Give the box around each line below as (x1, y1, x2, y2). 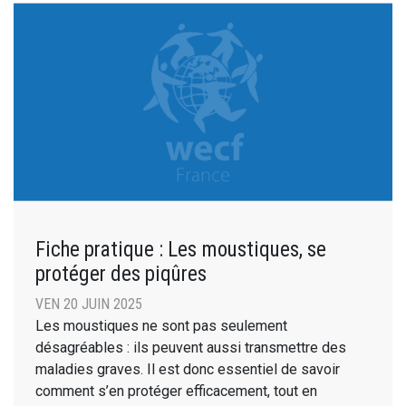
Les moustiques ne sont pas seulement (35, 316, 287, 334)
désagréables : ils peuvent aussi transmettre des (35, 338, 346, 356)
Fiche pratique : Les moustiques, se (35, 236, 326, 262)
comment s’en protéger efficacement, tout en (35, 382, 317, 400)
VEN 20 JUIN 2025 (35, 295, 142, 313)
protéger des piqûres (35, 260, 207, 286)
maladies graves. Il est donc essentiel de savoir (35, 360, 340, 378)
